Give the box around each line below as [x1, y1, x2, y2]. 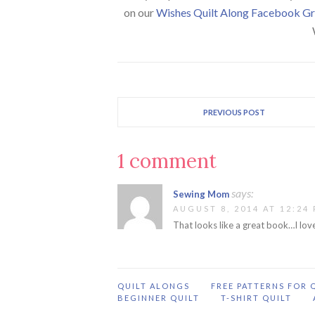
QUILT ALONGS [117, 281, 190, 290]
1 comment [117, 148, 217, 174]
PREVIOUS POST [202, 107, 265, 117]
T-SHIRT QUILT [221, 292, 292, 302]
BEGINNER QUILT [117, 292, 200, 302]
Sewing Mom [173, 188, 229, 200]
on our [123, 5, 156, 19]
